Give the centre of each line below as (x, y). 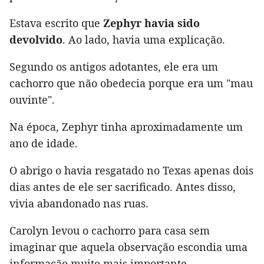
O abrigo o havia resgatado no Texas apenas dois (131, 170)
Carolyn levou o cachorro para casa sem (110, 230)
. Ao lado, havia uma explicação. (144, 39)
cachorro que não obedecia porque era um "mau (131, 83)
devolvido (36, 39)
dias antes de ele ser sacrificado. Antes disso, (123, 187)
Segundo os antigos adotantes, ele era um (114, 66)
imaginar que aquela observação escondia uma (128, 247)
